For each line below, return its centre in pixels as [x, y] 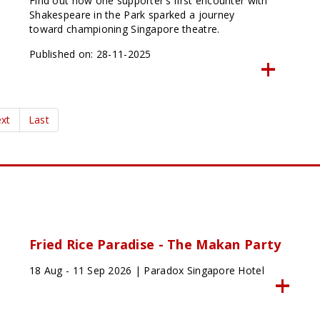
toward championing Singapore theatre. [124, 29]
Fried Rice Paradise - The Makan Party [155, 245]
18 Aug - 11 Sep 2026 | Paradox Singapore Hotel [146, 271]
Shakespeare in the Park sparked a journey [132, 15]
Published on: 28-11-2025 [90, 54]
